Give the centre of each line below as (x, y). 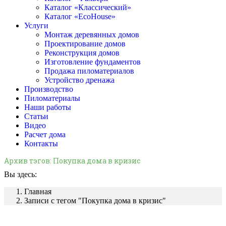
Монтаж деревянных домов (92, 35)
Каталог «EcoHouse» (80, 16)
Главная (38, 192)
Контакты (41, 144)
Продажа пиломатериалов (89, 71)
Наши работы (48, 107)
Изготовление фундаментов (93, 62)
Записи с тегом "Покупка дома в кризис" (95, 201)
